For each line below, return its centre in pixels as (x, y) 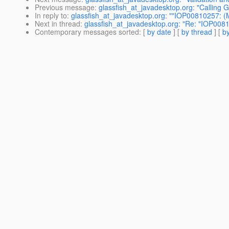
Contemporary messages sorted (87, 32)
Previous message (65, 7)
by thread (197, 32)
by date (159, 32)
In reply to (51, 16)
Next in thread (58, 24)
